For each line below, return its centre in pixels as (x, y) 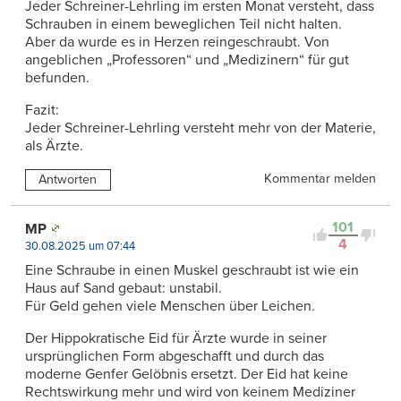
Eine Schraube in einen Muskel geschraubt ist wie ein (192, 270)
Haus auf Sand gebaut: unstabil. (124, 288)
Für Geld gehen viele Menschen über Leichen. (170, 306)
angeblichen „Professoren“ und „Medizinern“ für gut (187, 60)
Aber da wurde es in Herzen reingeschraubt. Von (177, 42)
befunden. (57, 77)
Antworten (68, 179)
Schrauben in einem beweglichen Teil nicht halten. (183, 24)
